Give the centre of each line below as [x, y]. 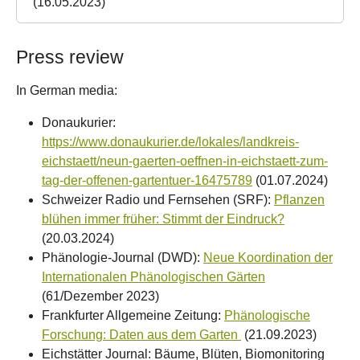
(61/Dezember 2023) [100, 297]
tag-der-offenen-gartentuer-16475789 [147, 181]
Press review [70, 57]
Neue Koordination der [268, 258]
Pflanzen [299, 200]
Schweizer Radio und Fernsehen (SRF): [158, 200]
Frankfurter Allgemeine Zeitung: [133, 316]
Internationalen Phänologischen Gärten [153, 277]
